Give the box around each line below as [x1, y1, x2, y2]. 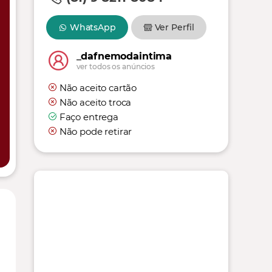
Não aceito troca [59, 97, 132, 108]
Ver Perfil [154, 22, 195, 33]
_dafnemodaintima [76, 50, 172, 62]
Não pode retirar [59, 126, 132, 137]
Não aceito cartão [59, 82, 137, 93]
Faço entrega [59, 111, 118, 123]
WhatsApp [69, 22, 116, 33]
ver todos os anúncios [76, 62, 155, 71]
